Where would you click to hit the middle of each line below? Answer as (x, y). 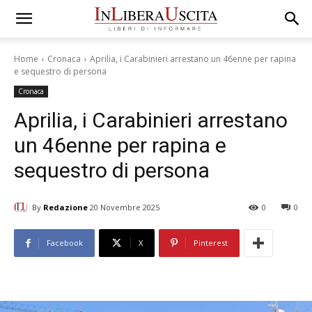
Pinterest (211, 243)
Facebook (65, 243)
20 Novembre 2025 (125, 208)
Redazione (65, 207)
